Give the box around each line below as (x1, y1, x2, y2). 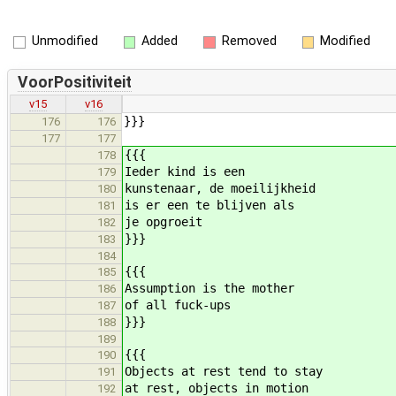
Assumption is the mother (125, 281, 294, 296)
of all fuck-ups (125, 298, 231, 313)
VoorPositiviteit (17, 72, 132, 91)
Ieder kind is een (125, 164, 245, 179)
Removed (221, 34, 277, 49)
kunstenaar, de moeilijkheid (125, 181, 316, 196)
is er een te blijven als (125, 198, 294, 213)
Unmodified (31, 34, 98, 49)
